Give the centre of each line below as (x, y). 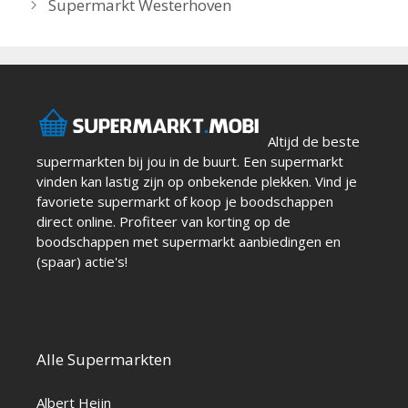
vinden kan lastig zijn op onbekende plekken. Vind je (197, 182)
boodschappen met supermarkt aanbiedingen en (189, 242)
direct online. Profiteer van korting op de (163, 222)
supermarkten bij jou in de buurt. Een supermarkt (190, 162)
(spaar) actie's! (82, 262)
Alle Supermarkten (104, 360)
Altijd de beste (312, 142)
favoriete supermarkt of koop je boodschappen (185, 202)
